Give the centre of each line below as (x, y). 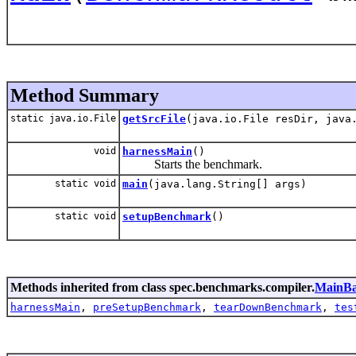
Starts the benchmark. (192, 164)
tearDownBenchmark (268, 307)
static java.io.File (63, 118)
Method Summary (85, 95)
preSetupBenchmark (147, 307)
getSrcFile (154, 118)
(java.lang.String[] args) (227, 184)
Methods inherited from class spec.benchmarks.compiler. (163, 287)
